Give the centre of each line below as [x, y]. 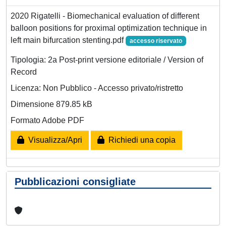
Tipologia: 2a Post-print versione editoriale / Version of [107, 60]
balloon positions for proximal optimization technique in [109, 28]
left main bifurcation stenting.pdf [68, 40]
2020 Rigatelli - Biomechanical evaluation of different [105, 16]
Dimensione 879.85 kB [51, 104]
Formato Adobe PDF [47, 120]
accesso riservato [156, 41]
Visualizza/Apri [53, 140]
